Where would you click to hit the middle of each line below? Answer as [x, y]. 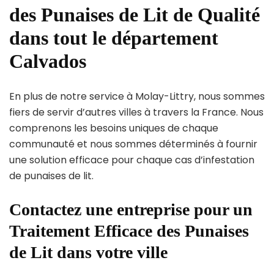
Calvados [48, 61]
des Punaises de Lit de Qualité [135, 14]
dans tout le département [114, 38]
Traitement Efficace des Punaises [129, 231]
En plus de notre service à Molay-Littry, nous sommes [137, 97]
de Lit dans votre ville [88, 253]
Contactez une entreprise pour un [131, 210]
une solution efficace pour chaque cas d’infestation [132, 160]
